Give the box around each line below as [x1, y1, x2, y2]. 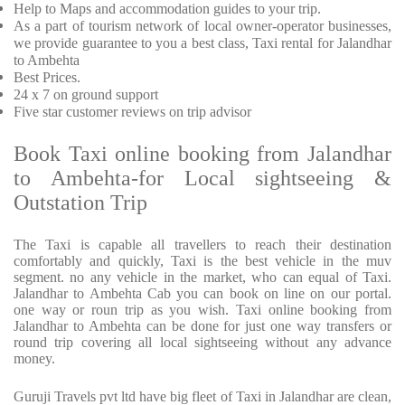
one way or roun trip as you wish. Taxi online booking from [14, 302, 391, 318]
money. [14, 351, 55, 367]
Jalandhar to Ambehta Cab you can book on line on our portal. [14, 286, 391, 302]
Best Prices [14, 70, 77, 86]
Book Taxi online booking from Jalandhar [14, 142, 391, 166]
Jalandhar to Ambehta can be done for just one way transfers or [14, 318, 391, 334]
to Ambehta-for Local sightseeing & [14, 166, 391, 191]
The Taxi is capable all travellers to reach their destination [14, 237, 391, 253]
